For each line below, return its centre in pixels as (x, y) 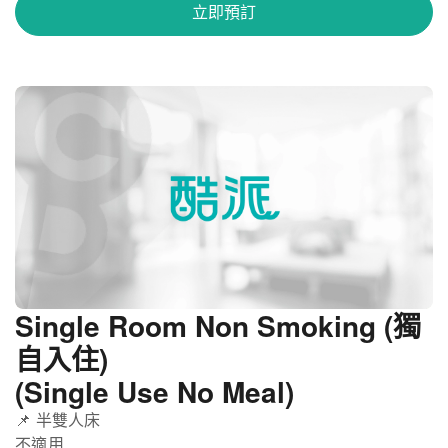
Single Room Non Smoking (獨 (218, 325)
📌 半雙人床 (58, 419)
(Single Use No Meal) (154, 391)
